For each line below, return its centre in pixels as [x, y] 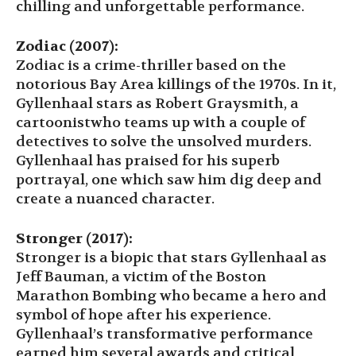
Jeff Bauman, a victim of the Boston [141, 277]
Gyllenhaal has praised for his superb [148, 161]
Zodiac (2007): [67, 46]
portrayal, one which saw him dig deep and [169, 180]
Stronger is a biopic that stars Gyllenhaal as [171, 257]
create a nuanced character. [115, 199]
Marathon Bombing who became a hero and [171, 296]
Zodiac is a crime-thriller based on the [151, 65]
